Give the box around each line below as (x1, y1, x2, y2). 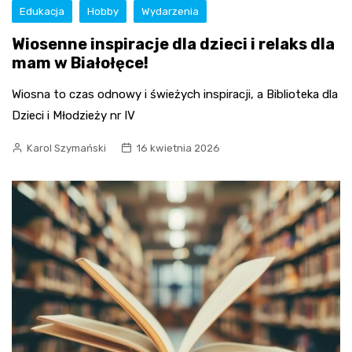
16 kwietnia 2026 (136, 142, 220, 155)
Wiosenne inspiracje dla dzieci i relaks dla (12, 35, 335, 54)
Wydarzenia (141, 5, 199, 18)
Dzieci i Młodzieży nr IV (12, 108, 135, 123)
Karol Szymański (27, 142, 106, 155)
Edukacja (20, 5, 64, 18)
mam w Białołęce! (12, 53, 148, 73)
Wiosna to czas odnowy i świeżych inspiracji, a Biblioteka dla (12, 87, 338, 102)
